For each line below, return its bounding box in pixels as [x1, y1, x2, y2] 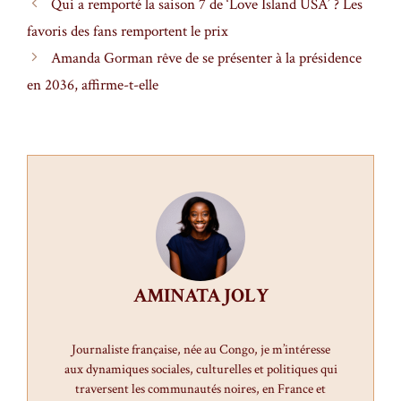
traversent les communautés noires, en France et [75, 380, 326, 398]
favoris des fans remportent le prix [27, 21, 228, 42]
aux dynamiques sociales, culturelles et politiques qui [64, 361, 337, 379]
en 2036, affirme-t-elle [27, 75, 158, 96]
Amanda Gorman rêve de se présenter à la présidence [51, 48, 363, 69]
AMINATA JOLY [132, 283, 269, 310]
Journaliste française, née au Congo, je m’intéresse [71, 341, 330, 359]
